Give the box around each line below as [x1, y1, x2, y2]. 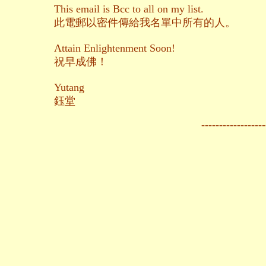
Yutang [54, 81, 84, 94]
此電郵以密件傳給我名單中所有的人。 [54, 17, 236, 29]
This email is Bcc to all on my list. [54, 3, 204, 15]
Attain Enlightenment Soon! [54, 42, 175, 55]
